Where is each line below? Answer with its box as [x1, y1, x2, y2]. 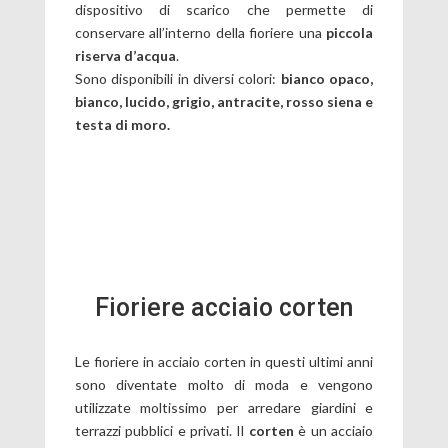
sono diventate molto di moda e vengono [74, 376, 374, 393]
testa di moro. [74, 116, 170, 133]
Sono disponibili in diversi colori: [74, 70, 281, 87]
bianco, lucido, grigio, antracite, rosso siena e [74, 93, 374, 110]
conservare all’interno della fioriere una [74, 24, 327, 41]
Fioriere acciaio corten [94, 293, 353, 322]
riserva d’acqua [74, 47, 176, 64]
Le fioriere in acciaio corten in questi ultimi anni [74, 353, 374, 370]
